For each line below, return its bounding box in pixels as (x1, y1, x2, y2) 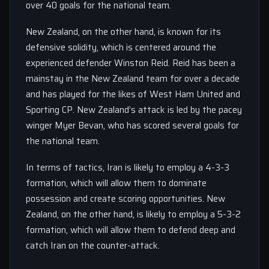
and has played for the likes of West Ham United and (26, 86, 240, 101)
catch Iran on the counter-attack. (26, 238, 160, 253)
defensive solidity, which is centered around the (26, 40, 216, 55)
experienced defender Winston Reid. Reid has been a (26, 55, 235, 70)
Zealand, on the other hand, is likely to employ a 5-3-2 (26, 207, 241, 222)
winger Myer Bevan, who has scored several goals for (26, 118, 239, 133)
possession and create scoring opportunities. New (26, 191, 225, 206)
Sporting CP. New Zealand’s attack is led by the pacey (26, 102, 242, 117)
